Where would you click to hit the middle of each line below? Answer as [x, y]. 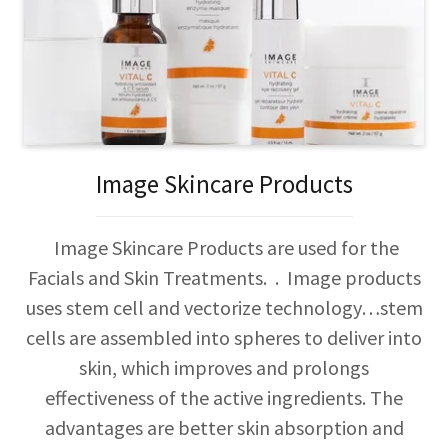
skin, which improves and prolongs [224, 367]
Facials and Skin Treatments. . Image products [224, 277]
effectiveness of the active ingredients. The [224, 397]
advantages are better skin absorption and [224, 427]
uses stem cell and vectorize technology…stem [224, 307]
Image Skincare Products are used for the [224, 247]
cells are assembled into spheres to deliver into [224, 337]
